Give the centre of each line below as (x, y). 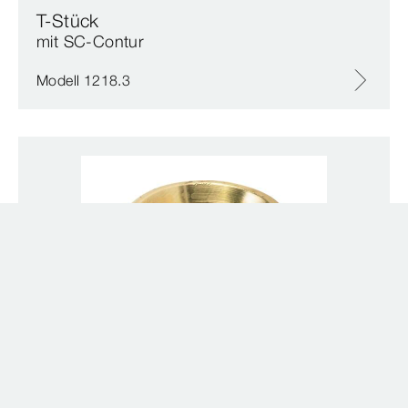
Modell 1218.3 (84, 80)
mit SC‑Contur (91, 41)
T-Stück (68, 20)
